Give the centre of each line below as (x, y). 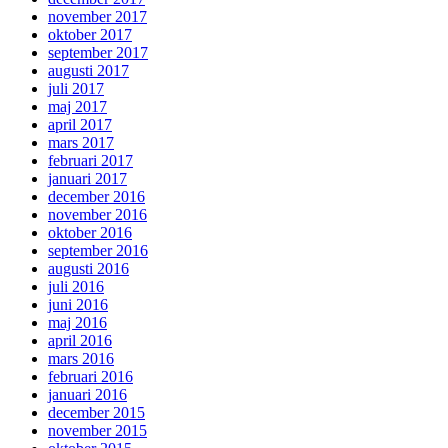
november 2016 (97, 215)
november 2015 (97, 431)
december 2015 (96, 413)
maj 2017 (77, 107)
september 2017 (98, 53)
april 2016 (80, 341)
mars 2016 (81, 359)
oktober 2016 (90, 233)
